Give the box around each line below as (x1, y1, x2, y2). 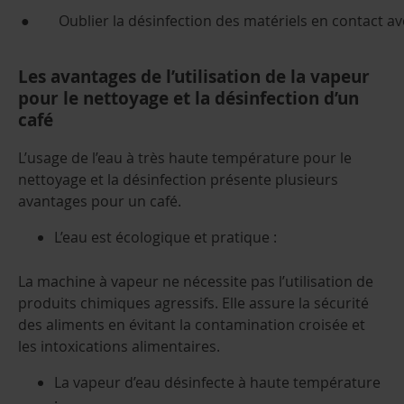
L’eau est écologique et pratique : (54, 227, 277, 248)
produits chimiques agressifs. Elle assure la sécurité (18, 293, 369, 314)
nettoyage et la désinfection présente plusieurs (18, 170, 338, 190)
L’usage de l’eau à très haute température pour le (18, 148, 352, 169)
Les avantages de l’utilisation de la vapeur (18, 64, 370, 88)
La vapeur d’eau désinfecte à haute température (54, 372, 381, 393)
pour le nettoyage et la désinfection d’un (18, 86, 359, 110)
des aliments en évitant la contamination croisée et (18, 315, 365, 335)
